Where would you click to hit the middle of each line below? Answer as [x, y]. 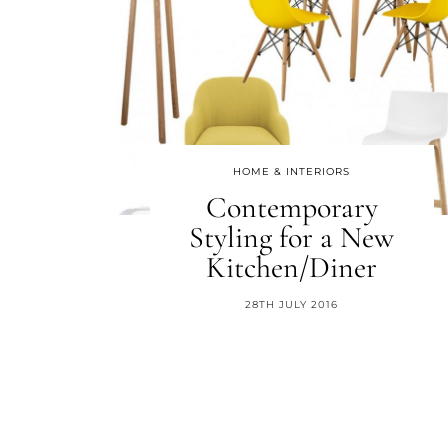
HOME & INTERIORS [292, 171]
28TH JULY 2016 [292, 304]
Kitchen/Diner [292, 267]
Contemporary [291, 207]
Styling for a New [292, 237]
